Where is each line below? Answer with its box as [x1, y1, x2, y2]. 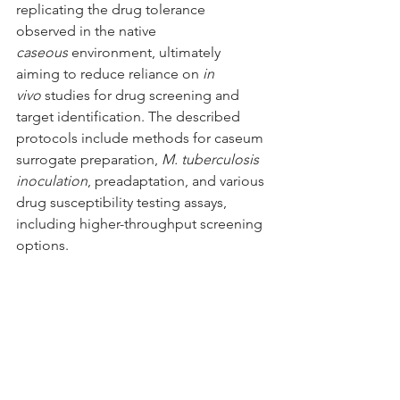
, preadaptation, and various [87, 171, 268, 189]
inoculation [16, 171, 87, 189]
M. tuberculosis [162, 150, 262, 168]
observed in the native [16, 21, 160, 39]
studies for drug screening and [41, 86, 243, 104]
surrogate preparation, [16, 150, 162, 168]
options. [16, 236, 69, 254]
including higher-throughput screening [16, 214, 266, 232]
